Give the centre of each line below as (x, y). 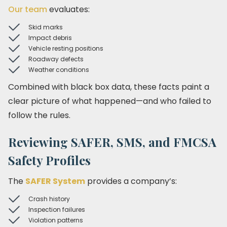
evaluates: (68, 9)
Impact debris (50, 38)
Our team (28, 9)
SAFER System (55, 181)
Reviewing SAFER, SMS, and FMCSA (112, 142)
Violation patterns (56, 220)
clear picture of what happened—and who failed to (110, 101)
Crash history (49, 199)
